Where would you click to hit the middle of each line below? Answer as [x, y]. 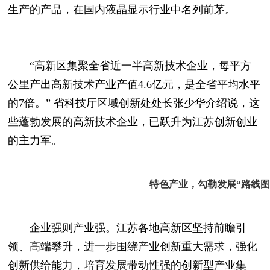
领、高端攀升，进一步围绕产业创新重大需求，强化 [133, 246]
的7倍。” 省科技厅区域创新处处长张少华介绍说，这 [134, 103]
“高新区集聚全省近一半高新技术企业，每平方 [130, 66]
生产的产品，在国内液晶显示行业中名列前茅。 [122, 10]
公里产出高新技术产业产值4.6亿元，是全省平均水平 [134, 85]
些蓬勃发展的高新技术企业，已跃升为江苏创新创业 [133, 122]
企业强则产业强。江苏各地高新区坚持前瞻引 [127, 228]
